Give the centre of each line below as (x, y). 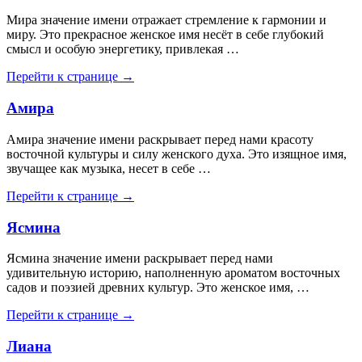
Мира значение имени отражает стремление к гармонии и (166, 20)
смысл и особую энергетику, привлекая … (123, 49)
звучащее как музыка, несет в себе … (109, 168)
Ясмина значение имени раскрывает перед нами (140, 259)
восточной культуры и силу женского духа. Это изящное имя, (177, 154)
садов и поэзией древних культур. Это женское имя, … (158, 288)
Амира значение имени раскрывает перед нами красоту (160, 139)
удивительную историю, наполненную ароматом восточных (173, 273)
